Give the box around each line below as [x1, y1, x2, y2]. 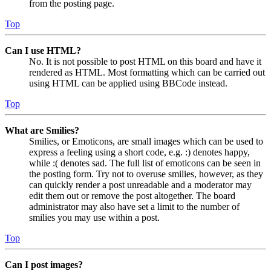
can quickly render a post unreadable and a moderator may [29, 179, 252, 190]
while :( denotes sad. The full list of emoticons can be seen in [29, 157, 261, 168]
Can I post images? [5, 259, 83, 270]
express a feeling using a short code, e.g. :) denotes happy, [29, 146, 250, 157]
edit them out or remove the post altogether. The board [29, 190, 235, 201]
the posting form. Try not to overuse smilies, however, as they [29, 168, 263, 179]
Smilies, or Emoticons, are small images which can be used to [29, 135, 263, 146]
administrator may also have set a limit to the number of [29, 201, 240, 212]
